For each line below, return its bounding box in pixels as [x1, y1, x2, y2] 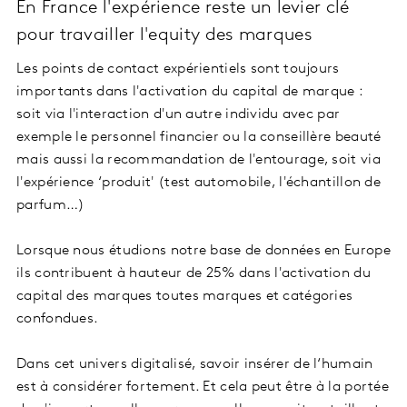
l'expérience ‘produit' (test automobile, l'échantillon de [16, 175, 382, 191]
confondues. [16, 312, 103, 327]
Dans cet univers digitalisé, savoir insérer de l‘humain [16, 357, 373, 372]
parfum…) [16, 198, 89, 213]
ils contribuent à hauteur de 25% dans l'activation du [16, 266, 371, 282]
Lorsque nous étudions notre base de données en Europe [16, 243, 391, 259]
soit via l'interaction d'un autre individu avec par [16, 107, 341, 123]
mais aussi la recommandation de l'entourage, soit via [16, 153, 381, 168]
